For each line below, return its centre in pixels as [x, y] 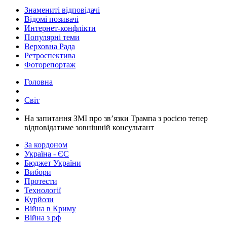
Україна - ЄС [47, 154]
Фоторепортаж [50, 65]
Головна [39, 82]
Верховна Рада [50, 46]
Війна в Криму [50, 209]
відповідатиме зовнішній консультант [89, 127]
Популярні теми [52, 37]
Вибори [38, 172]
